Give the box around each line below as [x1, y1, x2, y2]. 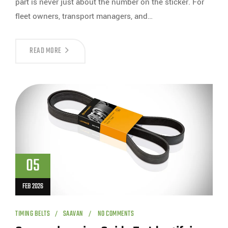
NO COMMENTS [96, 208, 134, 220]
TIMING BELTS [15, 208, 50, 220]
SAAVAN [63, 208, 83, 220]
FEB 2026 [22, 181, 43, 193]
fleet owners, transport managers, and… [15, 10, 153, 22]
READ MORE [30, 44, 62, 57]
